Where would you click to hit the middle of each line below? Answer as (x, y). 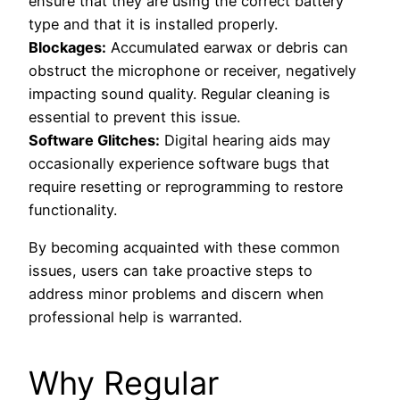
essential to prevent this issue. (134, 117)
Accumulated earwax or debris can (227, 47)
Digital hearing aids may (245, 140)
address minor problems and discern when (176, 294)
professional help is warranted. (135, 317)
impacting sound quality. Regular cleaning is (179, 93)
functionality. (73, 209)
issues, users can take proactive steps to (171, 271)
